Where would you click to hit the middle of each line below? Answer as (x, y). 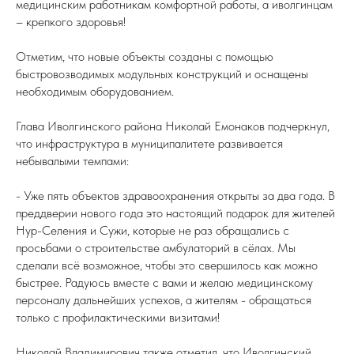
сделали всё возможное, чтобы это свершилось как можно (167, 265)
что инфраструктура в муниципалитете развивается (149, 143)
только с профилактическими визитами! (118, 317)
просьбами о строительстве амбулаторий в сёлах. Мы (156, 248)
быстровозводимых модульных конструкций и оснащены (162, 74)
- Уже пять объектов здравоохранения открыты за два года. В (175, 196)
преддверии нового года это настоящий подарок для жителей (175, 213)
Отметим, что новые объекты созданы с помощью (145, 56)
